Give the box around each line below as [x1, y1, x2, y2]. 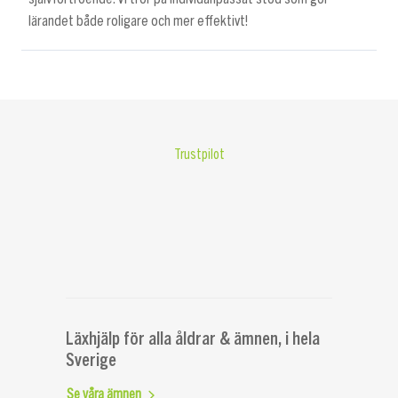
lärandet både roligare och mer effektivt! [28, 13, 248, 29]
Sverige [66, 347, 116, 370]
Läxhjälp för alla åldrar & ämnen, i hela [66, 326, 320, 349]
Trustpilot [173, 147, 225, 163]
